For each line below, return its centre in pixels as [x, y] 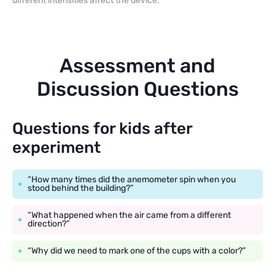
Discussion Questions [137, 89]
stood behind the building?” [80, 188]
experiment [56, 147]
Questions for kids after [102, 128]
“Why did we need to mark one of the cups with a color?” [137, 250]
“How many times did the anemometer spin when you [132, 179]
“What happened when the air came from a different [129, 215]
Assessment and [137, 65]
